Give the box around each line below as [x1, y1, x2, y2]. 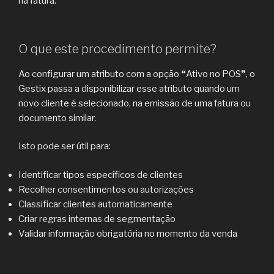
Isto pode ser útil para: [18, 141, 111, 152]
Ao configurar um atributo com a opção [18, 68, 181, 80]
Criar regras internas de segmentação [18, 213, 176, 224]
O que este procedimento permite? [18, 41, 217, 56]
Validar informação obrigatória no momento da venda [18, 228, 237, 239]
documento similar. [18, 112, 96, 124]
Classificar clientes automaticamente [18, 198, 172, 210]
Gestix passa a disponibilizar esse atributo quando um [18, 83, 240, 94]
